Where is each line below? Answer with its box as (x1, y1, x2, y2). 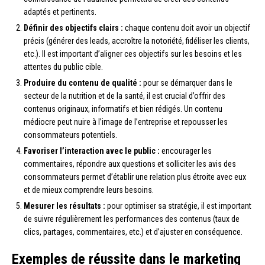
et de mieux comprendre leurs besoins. (24, 185, 154, 195)
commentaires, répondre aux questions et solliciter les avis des (24, 159, 236, 169)
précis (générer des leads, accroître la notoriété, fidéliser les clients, (24, 36, 250, 46)
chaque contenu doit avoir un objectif (123, 23, 250, 33)
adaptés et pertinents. (24, 7, 96, 17)
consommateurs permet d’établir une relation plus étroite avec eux (24, 172, 246, 182)
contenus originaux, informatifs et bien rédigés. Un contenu (24, 104, 222, 114)
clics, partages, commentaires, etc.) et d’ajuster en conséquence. (24, 227, 243, 237)
